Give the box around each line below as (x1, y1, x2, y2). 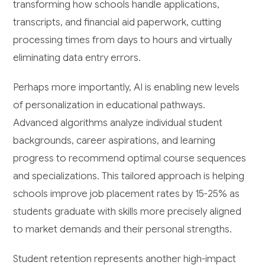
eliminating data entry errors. (13, 51, 141, 64)
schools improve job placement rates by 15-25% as (13, 187, 240, 200)
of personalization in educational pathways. (13, 98, 206, 111)
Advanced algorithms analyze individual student (13, 116, 223, 129)
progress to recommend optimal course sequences (13, 151, 247, 164)
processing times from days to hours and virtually (13, 33, 232, 46)
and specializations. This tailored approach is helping (13, 169, 245, 182)
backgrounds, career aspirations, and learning (13, 134, 216, 147)
